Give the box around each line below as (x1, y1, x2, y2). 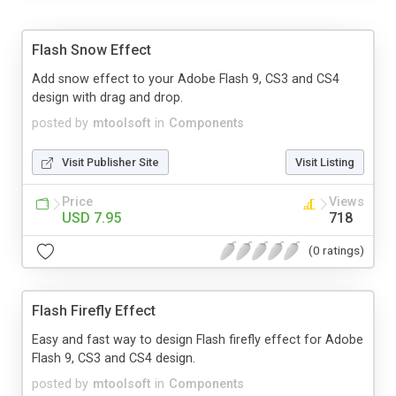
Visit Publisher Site (62, 155, 159, 169)
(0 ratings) (308, 243, 364, 258)
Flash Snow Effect (32, 41, 151, 58)
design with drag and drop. (32, 89, 183, 105)
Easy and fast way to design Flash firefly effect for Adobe (32, 331, 363, 347)
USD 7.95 (62, 209, 121, 226)
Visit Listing (295, 155, 354, 169)
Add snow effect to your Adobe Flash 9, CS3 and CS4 (32, 71, 339, 87)
